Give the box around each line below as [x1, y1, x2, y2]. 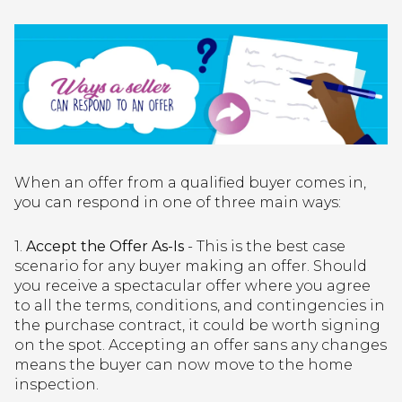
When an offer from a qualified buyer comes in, [14, 174, 366, 192]
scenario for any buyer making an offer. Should [14, 258, 367, 275]
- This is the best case [184, 238, 345, 256]
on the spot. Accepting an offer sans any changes [14, 336, 387, 354]
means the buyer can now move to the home [14, 356, 353, 374]
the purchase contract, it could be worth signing [14, 317, 380, 335]
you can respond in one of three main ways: [14, 194, 341, 212]
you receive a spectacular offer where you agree [14, 277, 371, 295]
